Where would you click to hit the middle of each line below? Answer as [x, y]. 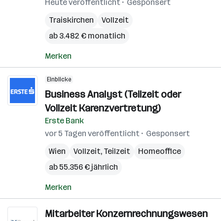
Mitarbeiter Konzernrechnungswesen [126, 214]
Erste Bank [64, 121]
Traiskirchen [71, 20]
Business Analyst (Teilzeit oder [113, 94]
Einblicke [59, 79]
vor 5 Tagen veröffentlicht [92, 133]
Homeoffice [160, 151]
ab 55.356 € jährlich [83, 167]
